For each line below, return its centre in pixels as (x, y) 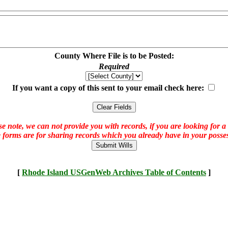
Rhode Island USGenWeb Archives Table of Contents (114, 172)
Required (114, 66)
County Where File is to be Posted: (114, 56)
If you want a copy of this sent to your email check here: (109, 88)
